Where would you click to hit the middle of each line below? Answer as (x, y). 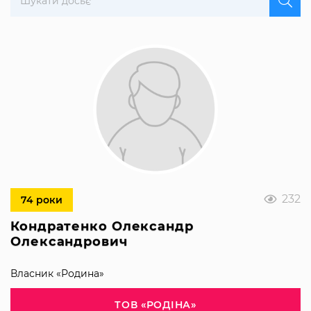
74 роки (42, 200)
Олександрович (69, 241)
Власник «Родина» (57, 273)
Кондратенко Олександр (102, 226)
